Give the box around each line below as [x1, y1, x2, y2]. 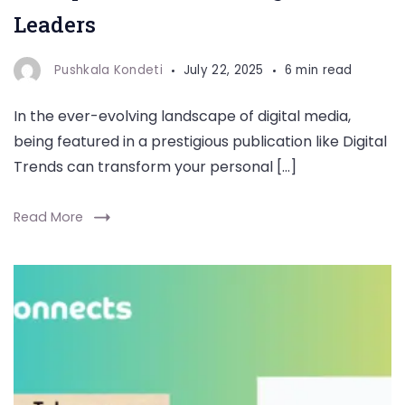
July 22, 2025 [183, 61, 264, 79]
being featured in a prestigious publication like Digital [14, 131, 387, 152]
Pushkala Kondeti [54, 61, 163, 79]
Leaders [14, 10, 96, 39]
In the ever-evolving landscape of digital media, [14, 106, 351, 127]
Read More [14, 208, 83, 226]
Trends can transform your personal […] [14, 156, 297, 177]
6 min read [284, 61, 353, 79]
